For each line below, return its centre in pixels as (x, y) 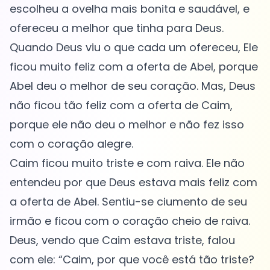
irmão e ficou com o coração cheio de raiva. (130, 221)
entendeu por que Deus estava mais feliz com (133, 183)
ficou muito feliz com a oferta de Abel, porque (134, 67)
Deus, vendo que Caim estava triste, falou (122, 240)
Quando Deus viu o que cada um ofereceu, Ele (134, 48)
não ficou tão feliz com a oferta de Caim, (121, 105)
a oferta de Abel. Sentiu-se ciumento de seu (128, 202)
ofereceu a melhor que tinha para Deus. (117, 28)
